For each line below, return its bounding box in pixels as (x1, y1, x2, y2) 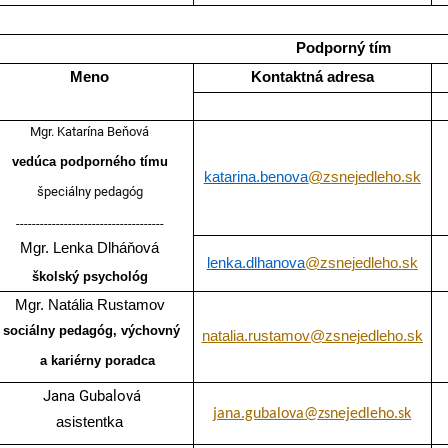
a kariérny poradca (20, 353, 160, 369)
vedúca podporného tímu (11, 154, 168, 170)
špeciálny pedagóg (36, 184, 143, 200)
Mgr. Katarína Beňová (30, 124, 150, 140)
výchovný (117, 323, 181, 339)
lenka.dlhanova (206, 255, 305, 272)
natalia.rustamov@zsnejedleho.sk (201, 328, 423, 345)
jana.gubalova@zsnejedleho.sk (213, 406, 412, 423)
